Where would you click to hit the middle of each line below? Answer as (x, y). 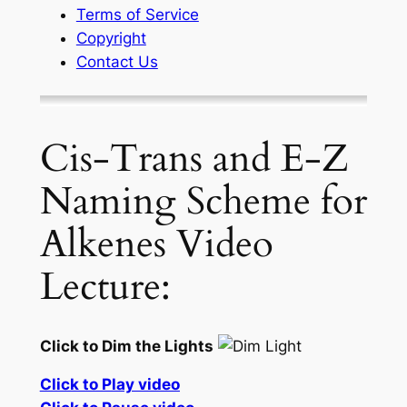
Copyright (111, 39)
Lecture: (105, 287)
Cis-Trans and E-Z (194, 159)
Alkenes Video (156, 244)
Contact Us (117, 62)
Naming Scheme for (203, 201)
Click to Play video (109, 385)
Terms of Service (137, 15)
